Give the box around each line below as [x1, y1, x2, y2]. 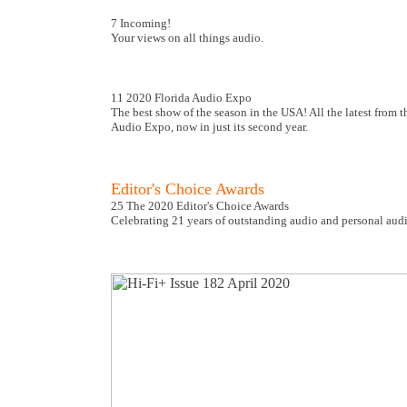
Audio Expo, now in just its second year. [111, 120, 308, 134]
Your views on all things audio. [111, 31, 263, 45]
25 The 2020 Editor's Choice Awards [111, 199, 289, 213]
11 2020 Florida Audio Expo [111, 91, 254, 104]
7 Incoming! [111, 16, 174, 30]
